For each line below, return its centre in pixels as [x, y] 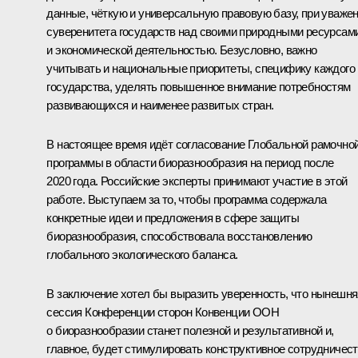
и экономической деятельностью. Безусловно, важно [182, 50]
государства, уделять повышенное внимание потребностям [199, 87]
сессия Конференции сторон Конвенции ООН [163, 312]
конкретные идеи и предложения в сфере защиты [173, 218]
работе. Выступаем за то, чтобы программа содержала [187, 200]
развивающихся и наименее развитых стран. [160, 105]
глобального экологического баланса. [142, 255]
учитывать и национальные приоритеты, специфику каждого [201, 69]
